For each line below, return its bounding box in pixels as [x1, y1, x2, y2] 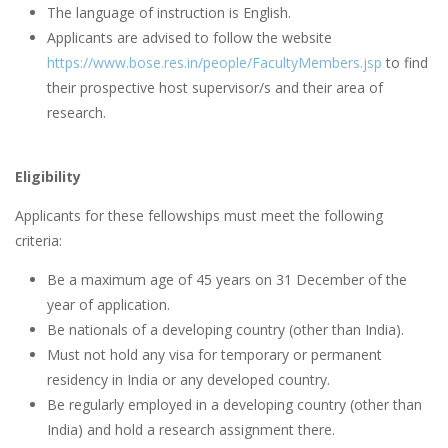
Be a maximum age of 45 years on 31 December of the [47, 270, 407, 290]
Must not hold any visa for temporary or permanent [47, 345, 382, 365]
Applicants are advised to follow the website [47, 28, 332, 48]
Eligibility [15, 167, 81, 187]
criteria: [15, 231, 62, 251]
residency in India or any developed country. [47, 370, 330, 390]
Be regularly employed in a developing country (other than [47, 395, 422, 415]
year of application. [47, 295, 170, 315]
